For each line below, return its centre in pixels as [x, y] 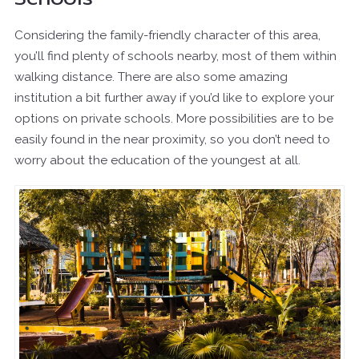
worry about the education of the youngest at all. [157, 160]
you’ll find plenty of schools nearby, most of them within [175, 56]
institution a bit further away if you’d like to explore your [174, 97]
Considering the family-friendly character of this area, [167, 35]
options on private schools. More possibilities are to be [174, 118]
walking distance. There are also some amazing [151, 77]
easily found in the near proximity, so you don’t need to [172, 139]
